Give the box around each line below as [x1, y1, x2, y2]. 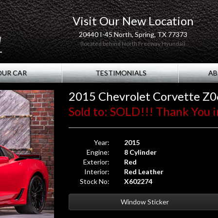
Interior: [84, 167, 110, 176]
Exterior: [83, 158, 110, 166]
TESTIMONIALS [93, 69, 146, 77]
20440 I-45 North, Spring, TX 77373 [78, 30, 187, 38]
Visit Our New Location [72, 14, 194, 28]
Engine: [87, 148, 110, 156]
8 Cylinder [124, 148, 157, 156]
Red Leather [124, 167, 164, 176]
